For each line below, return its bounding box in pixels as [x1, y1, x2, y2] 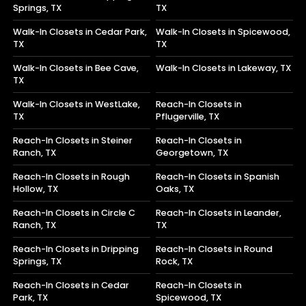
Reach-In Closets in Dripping [13, 243, 139, 255]
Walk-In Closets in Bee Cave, [13, 62, 139, 74]
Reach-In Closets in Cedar [13, 279, 130, 292]
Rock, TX [156, 255, 193, 268]
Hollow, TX [13, 183, 59, 195]
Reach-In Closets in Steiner [13, 135, 133, 147]
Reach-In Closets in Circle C [13, 207, 136, 219]
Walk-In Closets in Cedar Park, [13, 26, 148, 38]
